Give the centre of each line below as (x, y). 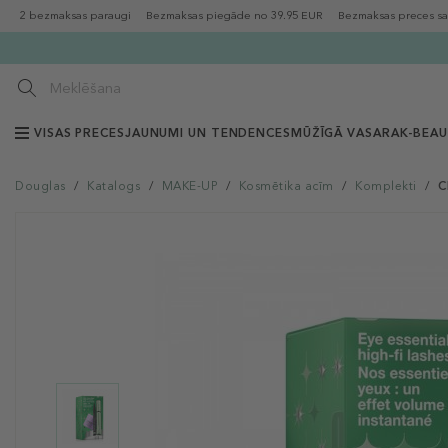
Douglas (40, 186)
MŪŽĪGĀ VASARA (345, 133)
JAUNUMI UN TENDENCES (207, 133)
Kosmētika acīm (286, 186)
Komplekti (386, 186)
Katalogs (113, 186)
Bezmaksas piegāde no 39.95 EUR (234, 15)
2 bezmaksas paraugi (75, 15)
